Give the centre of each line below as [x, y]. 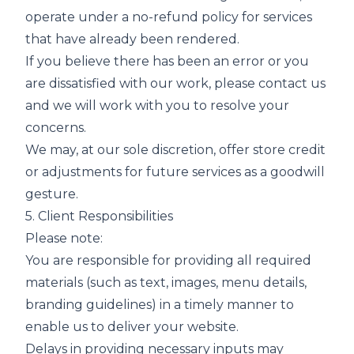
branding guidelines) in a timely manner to [160, 305]
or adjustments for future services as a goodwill [175, 172]
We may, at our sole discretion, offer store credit [175, 150]
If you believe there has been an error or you [167, 61]
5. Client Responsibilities [99, 216]
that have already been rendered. [132, 39]
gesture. [52, 194]
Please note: [64, 238]
